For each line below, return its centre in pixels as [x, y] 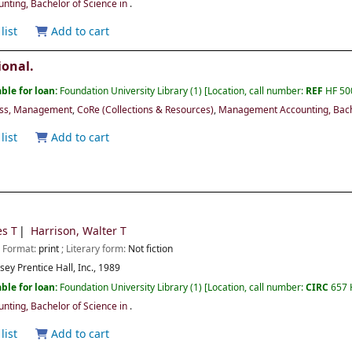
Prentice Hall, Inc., [58, 268]
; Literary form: [95, 249]
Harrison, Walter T [79, 232]
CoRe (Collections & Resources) [146, 110]
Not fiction [151, 249]
